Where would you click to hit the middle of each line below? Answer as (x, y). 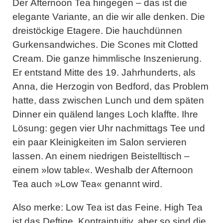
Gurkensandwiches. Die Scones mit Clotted (105, 44)
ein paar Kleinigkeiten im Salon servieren (100, 142)
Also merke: (39, 207)
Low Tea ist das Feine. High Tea (134, 207)
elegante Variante (50, 16)
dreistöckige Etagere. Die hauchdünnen (97, 30)
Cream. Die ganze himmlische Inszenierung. (107, 58)
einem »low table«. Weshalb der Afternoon (103, 170)
